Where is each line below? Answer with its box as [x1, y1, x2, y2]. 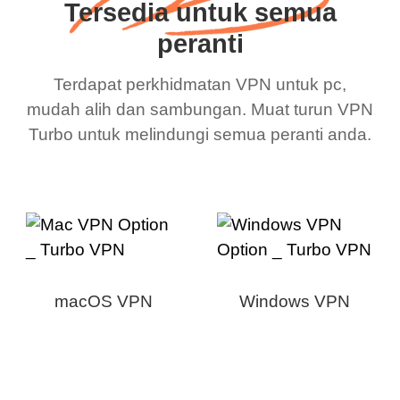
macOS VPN [54, 292, 153, 312]
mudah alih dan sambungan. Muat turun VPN [27, 100, 373, 120]
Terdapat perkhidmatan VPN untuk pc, [54, 75, 346, 95]
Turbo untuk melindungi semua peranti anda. [29, 125, 371, 145]
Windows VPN [239, 292, 351, 312]
